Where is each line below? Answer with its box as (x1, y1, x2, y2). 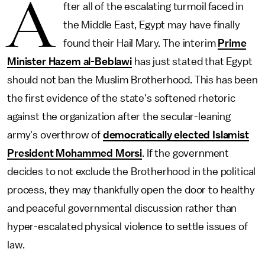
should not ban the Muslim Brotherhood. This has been (7, 75, 258, 85)
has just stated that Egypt (132, 56, 253, 67)
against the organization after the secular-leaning (7, 111, 231, 122)
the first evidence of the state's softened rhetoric (7, 93, 235, 104)
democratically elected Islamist (102, 130, 249, 140)
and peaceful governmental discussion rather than (7, 203, 237, 214)
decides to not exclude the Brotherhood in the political (7, 166, 256, 177)
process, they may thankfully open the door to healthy (7, 185, 255, 195)
